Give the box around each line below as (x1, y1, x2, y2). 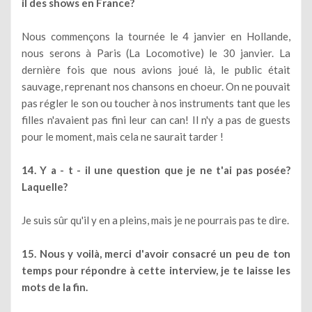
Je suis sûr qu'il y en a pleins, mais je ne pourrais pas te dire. (22, 213, 289, 226)
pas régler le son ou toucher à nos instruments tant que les (22, 96, 290, 109)
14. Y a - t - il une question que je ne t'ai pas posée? (22, 163, 290, 176)
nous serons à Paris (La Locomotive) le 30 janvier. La (22, 46, 290, 59)
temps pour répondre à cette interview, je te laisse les (22, 263, 290, 276)
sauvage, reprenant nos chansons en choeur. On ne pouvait (22, 79, 290, 93)
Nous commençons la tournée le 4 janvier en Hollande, (22, 29, 290, 42)
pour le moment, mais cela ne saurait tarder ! (22, 130, 224, 143)
